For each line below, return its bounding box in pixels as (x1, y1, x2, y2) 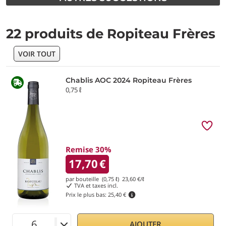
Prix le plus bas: (66, 191, 108, 198)
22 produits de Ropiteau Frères (6, 26, 215, 42)
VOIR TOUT (18, 49, 55, 59)
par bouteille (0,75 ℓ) (66, 175, 122, 183)
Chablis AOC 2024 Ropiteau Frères (66, 76, 192, 85)
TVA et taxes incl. (72, 182, 118, 189)
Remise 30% (66, 144, 111, 154)
